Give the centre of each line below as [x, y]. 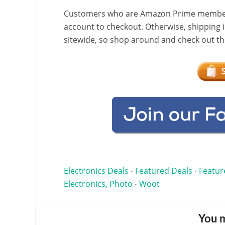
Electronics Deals [96, 171]
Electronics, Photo [98, 184]
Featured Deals [164, 171]
